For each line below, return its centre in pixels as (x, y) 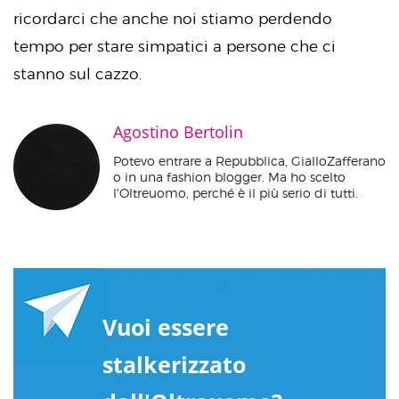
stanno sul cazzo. (77, 74)
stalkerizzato (174, 365)
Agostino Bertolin (178, 132)
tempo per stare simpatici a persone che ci (175, 47)
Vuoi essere (166, 327)
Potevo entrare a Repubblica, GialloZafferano (249, 161)
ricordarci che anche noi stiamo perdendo (173, 19)
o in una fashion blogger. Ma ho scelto (229, 177)
